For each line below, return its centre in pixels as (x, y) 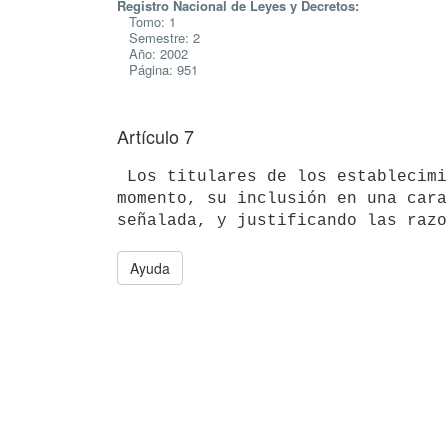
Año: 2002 (152, 53)
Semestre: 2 (158, 37)
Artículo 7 (155, 136)
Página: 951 (157, 69)
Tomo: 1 (146, 21)
